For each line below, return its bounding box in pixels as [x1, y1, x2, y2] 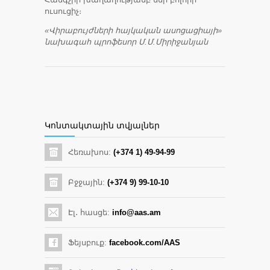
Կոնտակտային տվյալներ [45, 120, 160, 131]
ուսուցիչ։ [45, 7, 81, 16]
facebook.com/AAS [109, 238, 180, 247]
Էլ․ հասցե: [68, 208, 112, 217]
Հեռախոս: [68, 148, 113, 157]
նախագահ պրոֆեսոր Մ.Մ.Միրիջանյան [45, 37, 208, 46]
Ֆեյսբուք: [68, 238, 109, 247]
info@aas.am [112, 208, 161, 217]
